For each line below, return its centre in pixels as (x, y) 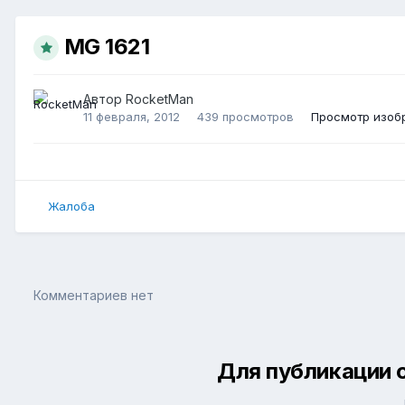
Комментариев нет (94, 295)
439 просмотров (245, 117)
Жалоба (71, 207)
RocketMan (160, 99)
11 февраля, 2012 (132, 117)
